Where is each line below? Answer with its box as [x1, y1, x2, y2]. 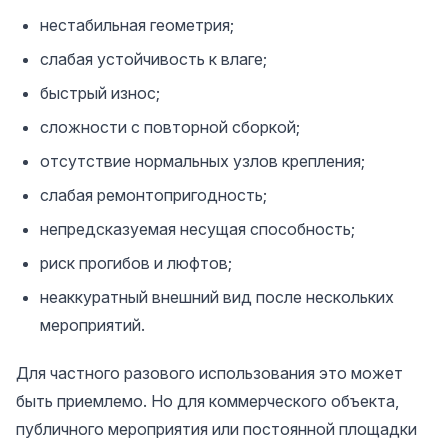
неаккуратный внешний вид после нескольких [40, 286, 394, 307]
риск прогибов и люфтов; [40, 252, 232, 273]
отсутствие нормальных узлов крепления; [40, 150, 365, 171]
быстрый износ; [40, 82, 160, 103]
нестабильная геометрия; [40, 14, 234, 35]
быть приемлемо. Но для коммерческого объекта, [16, 390, 399, 411]
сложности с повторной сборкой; [40, 116, 300, 137]
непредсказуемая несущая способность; [40, 218, 355, 239]
